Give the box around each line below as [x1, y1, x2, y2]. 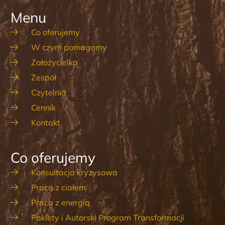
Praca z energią [31, 197, 90, 208]
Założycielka [31, 57, 78, 68]
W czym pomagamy [31, 42, 107, 53]
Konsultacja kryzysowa [31, 167, 118, 178]
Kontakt [31, 118, 60, 128]
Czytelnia [31, 87, 66, 98]
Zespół [31, 72, 56, 83]
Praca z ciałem [31, 182, 86, 193]
